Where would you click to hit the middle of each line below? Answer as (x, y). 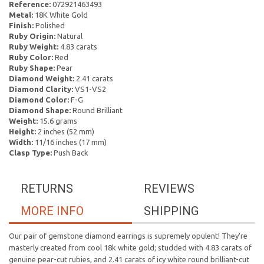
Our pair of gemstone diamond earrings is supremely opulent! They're (128, 236)
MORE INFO (52, 211)
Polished (49, 25)
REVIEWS (169, 189)
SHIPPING (171, 211)
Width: (21, 142)
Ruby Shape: (32, 68)
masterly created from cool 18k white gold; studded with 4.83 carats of (130, 247)
